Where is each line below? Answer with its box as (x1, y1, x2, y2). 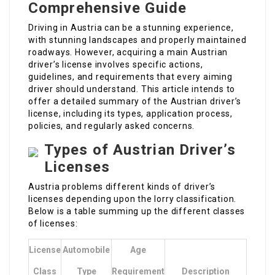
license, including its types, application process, (28, 109, 233, 119)
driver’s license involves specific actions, (28, 60, 203, 70)
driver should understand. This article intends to (28, 84, 236, 95)
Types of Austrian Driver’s (44, 141, 236, 159)
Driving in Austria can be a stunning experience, (28, 23, 234, 33)
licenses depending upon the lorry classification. (28, 194, 237, 204)
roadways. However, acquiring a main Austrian (28, 47, 228, 58)
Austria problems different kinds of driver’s (28, 182, 216, 192)
